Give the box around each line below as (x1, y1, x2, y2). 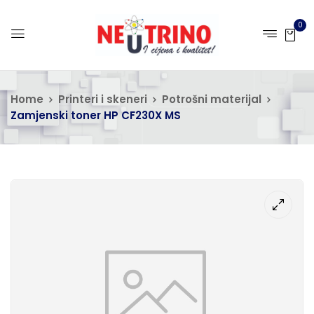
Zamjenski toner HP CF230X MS (11, 108, 181, 123)
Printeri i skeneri (58, 92, 147, 107)
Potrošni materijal (162, 92, 261, 107)
